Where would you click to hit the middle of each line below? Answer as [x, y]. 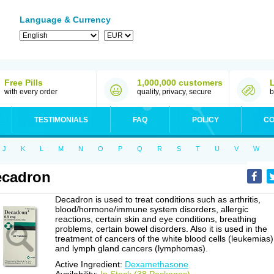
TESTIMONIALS [61, 120]
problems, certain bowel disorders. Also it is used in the [161, 229]
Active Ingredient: [90, 264]
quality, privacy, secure [174, 92]
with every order [31, 92]
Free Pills [24, 83]
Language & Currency [65, 20]
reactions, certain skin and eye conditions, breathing [156, 219]
